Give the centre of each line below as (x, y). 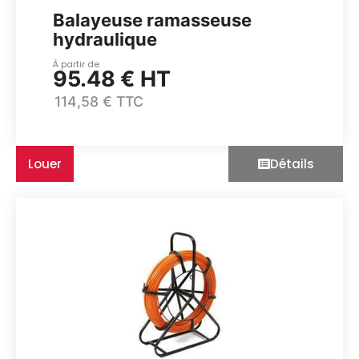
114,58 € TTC (99, 102)
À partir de (77, 64)
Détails (292, 164)
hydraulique (105, 39)
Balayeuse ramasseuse (153, 20)
